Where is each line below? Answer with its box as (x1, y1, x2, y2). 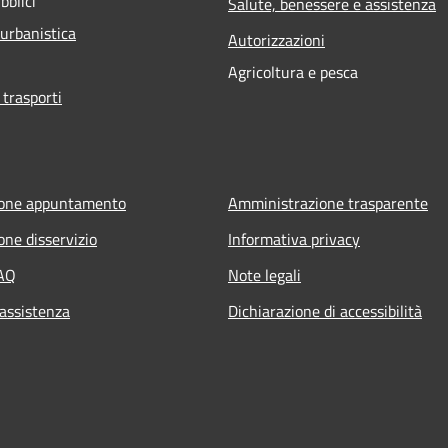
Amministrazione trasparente (228, 190, 428, 215)
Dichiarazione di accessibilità (228, 298, 422, 323)
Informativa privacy (228, 226, 360, 251)
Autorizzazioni (228, 27, 325, 52)
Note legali (228, 262, 301, 287)
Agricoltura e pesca (228, 59, 358, 84)
